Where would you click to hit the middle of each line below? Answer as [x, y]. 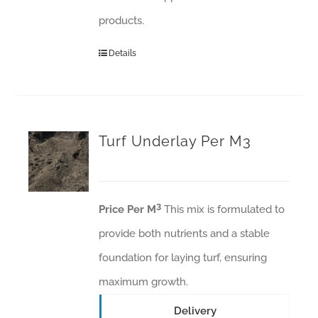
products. [122, 21]
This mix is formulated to [223, 209]
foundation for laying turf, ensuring [183, 258]
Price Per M [128, 209]
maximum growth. [144, 282]
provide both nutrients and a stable [185, 234]
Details [123, 53]
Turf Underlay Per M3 [175, 141]
